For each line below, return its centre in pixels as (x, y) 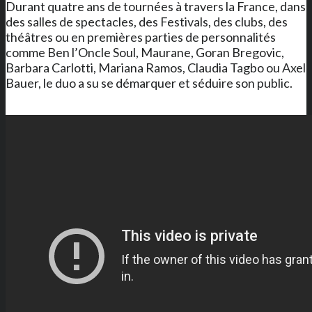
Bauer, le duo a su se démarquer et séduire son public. (149, 83)
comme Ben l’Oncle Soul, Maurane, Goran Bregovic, (145, 52)
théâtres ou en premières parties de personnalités (141, 37)
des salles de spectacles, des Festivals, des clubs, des (147, 21)
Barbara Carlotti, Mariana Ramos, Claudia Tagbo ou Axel (156, 67)
